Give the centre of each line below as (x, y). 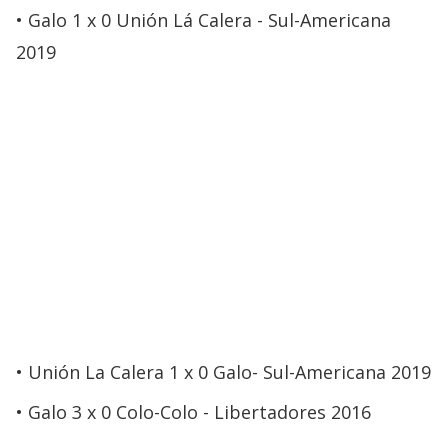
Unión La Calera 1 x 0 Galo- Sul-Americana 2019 (229, 371)
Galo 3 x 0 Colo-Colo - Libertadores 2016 (199, 411)
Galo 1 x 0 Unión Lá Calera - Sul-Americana (209, 19)
